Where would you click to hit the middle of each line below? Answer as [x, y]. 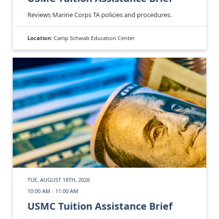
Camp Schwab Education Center [94, 38]
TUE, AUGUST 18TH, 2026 [59, 179]
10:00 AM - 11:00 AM [53, 191]
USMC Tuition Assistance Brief [100, 206]
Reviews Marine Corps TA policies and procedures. [99, 15]
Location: [41, 38]
